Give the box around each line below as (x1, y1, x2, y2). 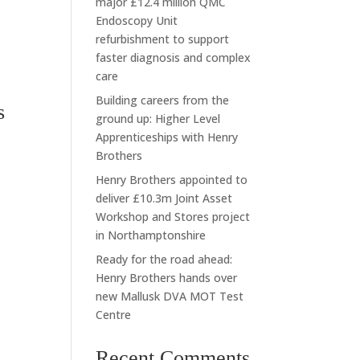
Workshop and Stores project (96, 209, 251, 224)
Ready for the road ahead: (96, 252, 233, 267)
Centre (96, 307, 132, 322)
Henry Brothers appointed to (96, 172, 248, 187)
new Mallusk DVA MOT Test (96, 288, 244, 304)
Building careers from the (96, 92, 230, 108)
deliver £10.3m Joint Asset (96, 190, 233, 206)
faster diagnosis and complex (96, 50, 252, 65)
